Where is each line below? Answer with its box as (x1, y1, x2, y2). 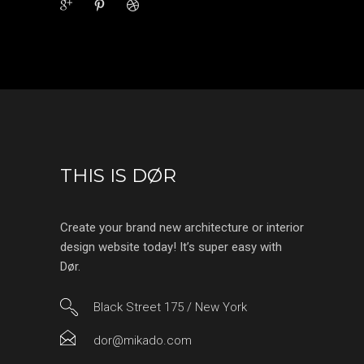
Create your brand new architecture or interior (60, 220, 304, 236)
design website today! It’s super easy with (60, 240, 282, 255)
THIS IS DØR (60, 164, 176, 188)
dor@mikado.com (93, 332, 192, 348)
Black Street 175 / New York (93, 299, 247, 314)
